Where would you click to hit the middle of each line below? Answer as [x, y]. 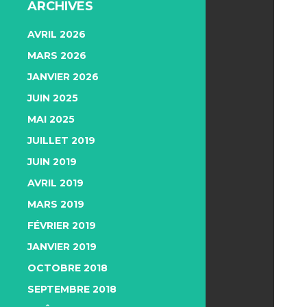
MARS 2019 [56, 204]
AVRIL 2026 [57, 34]
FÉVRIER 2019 [62, 225]
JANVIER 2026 [63, 77]
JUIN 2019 [52, 162]
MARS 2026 [57, 56]
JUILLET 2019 [61, 140]
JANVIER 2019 [62, 247]
